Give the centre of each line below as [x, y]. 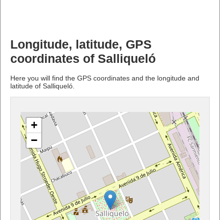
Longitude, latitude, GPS [81, 44]
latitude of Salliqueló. [42, 86]
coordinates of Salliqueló [83, 58]
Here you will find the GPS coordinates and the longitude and [105, 78]
